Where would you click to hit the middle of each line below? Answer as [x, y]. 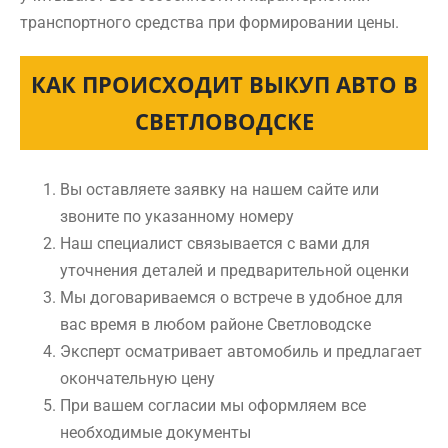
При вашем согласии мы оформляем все [213, 405]
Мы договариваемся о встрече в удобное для [231, 297]
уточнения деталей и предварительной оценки [234, 270]
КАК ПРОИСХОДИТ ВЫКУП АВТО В [224, 84]
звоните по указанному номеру [177, 216]
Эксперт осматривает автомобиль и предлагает [241, 351]
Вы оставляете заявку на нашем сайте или [219, 189]
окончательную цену [137, 378]
